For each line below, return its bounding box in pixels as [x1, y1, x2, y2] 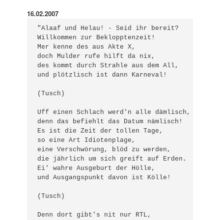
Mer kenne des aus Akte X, [37, 43, 136, 51]
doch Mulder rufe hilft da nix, [37, 53, 156, 60]
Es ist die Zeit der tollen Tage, [37, 127, 164, 135]
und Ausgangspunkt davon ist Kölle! [37, 174, 171, 182]
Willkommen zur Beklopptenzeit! [37, 34, 156, 42]
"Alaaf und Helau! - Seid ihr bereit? [37, 25, 179, 32]
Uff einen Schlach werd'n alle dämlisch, [37, 109, 191, 116]
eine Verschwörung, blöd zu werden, [37, 146, 171, 154]
